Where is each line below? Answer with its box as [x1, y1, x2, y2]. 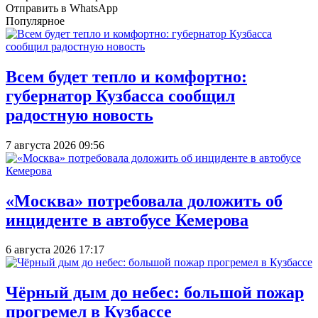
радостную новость [6, 105, 153, 124]
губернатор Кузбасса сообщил [6, 86, 235, 105]
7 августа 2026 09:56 [6, 138, 104, 151]
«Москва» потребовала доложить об [6, 191, 283, 210]
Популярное [6, 14, 65, 27]
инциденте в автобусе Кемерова [6, 210, 248, 229]
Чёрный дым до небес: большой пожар [6, 283, 304, 302]
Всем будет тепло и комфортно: [6, 67, 247, 86]
